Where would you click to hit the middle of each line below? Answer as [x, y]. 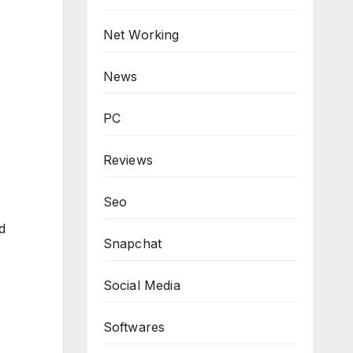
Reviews [128, 160]
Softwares [134, 327]
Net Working [141, 35]
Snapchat [132, 243]
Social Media [141, 285]
